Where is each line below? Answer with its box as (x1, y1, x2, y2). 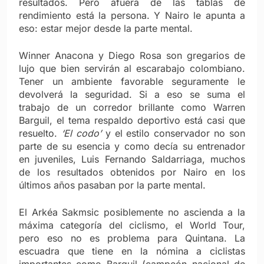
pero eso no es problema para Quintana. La (19, 232, 245, 244)
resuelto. (19, 127, 61, 139)
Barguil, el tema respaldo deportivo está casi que (19, 114, 245, 126)
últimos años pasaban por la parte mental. (19, 179, 206, 191)
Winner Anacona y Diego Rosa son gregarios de (19, 49, 245, 61)
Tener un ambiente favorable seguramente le (19, 75, 245, 87)
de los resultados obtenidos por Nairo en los (19, 166, 245, 178)
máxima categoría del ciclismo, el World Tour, (19, 219, 245, 231)
